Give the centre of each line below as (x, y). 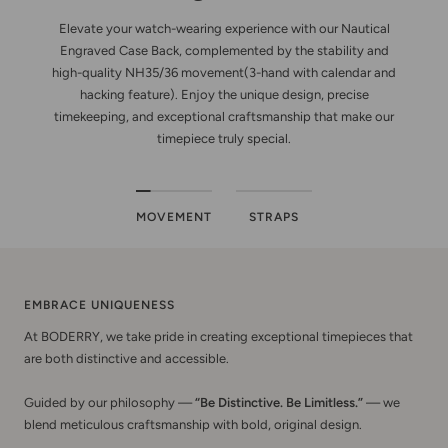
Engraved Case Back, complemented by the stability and (224, 50)
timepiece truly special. (224, 138)
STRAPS (274, 216)
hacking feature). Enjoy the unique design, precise (224, 94)
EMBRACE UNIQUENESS (99, 304)
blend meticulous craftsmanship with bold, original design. (193, 424)
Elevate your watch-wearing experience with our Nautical (224, 28)
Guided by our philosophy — (109, 402)
